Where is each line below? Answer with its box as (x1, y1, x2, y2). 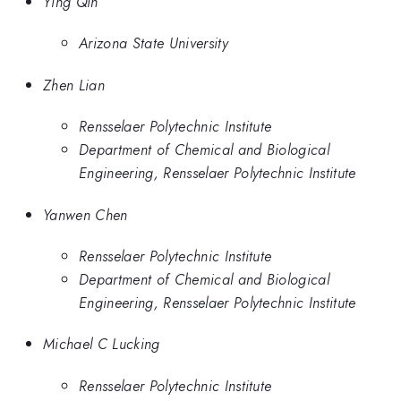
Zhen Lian (43, 73, 105, 96)
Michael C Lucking (43, 333, 160, 355)
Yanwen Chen (43, 203, 128, 226)
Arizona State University (79, 32, 228, 55)
